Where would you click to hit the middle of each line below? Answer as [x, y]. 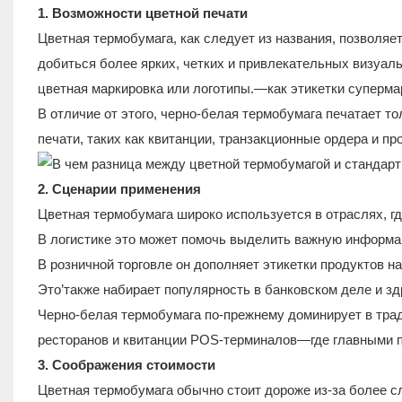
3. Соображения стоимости [126, 364]
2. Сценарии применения [119, 188]
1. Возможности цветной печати [142, 13]
